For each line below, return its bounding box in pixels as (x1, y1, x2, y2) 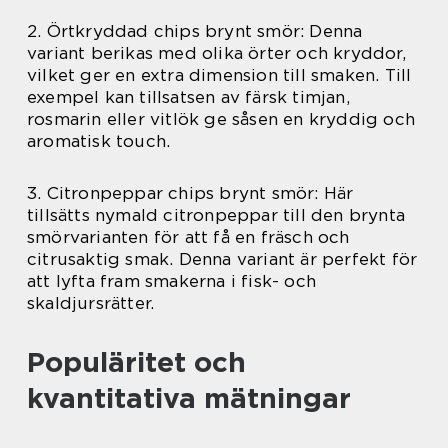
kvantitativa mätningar (27, 380, 351, 415)
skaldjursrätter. (27, 292, 155, 313)
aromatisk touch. (27, 130, 171, 151)
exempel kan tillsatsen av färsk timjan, (27, 86, 350, 107)
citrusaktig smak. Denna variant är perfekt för (27, 248, 418, 269)
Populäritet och (27, 344, 246, 379)
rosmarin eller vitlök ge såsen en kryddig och (27, 108, 416, 129)
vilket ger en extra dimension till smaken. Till (27, 64, 412, 85)
